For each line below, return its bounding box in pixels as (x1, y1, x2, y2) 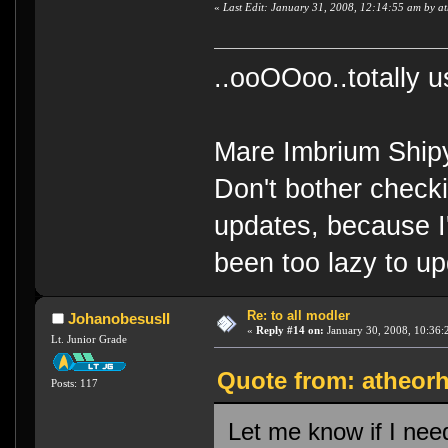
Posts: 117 (51, 377, 99, 390)
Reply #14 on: (255, 323, 324, 336)
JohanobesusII (67, 309, 170, 327)
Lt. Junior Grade (51, 332, 128, 345)
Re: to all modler (246, 307, 350, 323)
